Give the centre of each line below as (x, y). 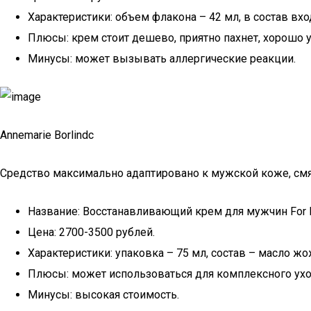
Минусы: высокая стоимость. (103, 295)
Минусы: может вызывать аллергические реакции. (162, 59)
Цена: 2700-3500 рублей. (91, 232)
